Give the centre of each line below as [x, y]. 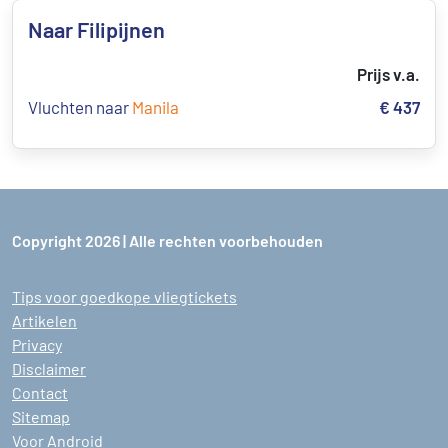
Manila [155, 107]
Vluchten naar [80, 107]
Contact [40, 392]
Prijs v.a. [388, 74]
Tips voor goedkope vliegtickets [124, 296]
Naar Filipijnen [96, 29]
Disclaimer [49, 368]
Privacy [37, 344]
